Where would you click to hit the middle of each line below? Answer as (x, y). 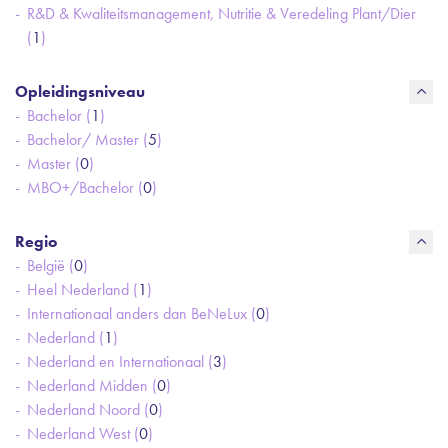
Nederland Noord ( (88, 409)
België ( (50, 265)
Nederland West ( (83, 433)
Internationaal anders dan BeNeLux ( (141, 313)
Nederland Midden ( (92, 385)
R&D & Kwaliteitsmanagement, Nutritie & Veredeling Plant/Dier (221, 13)
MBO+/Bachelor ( (85, 187)
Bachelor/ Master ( (87, 139)
